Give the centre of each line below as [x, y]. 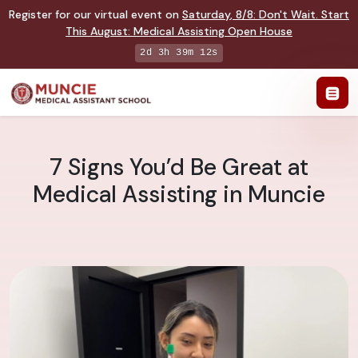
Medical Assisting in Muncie [179, 195]
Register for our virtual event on [95, 14]
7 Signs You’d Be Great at [179, 168]
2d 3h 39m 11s [179, 53]
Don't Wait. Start [304, 14]
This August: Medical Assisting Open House [179, 31]
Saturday [206, 14]
